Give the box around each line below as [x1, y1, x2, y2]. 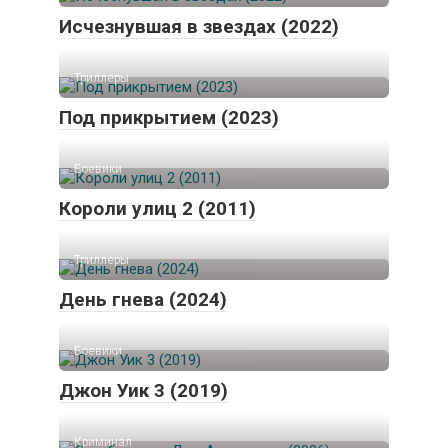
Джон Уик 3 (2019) [59, 379, 228, 403]
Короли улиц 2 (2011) [59, 197, 256, 221]
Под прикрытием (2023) [59, 106, 279, 130]
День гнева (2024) [59, 288, 227, 312]
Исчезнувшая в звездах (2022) [59, 15, 339, 39]
